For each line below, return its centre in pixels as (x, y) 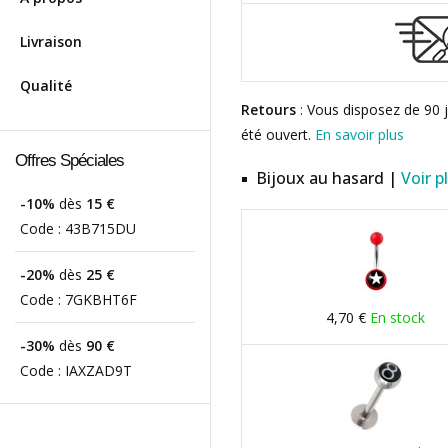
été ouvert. (278, 134)
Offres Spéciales (69, 160)
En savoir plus (359, 134)
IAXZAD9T (98, 370)
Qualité (46, 85)
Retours (268, 109)
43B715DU (100, 228)
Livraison (51, 41)
